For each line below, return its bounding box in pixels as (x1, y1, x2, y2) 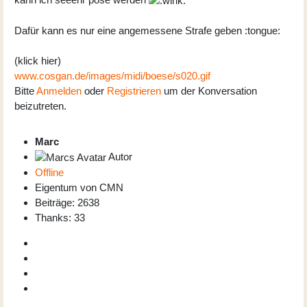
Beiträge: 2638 (35, 196, 99, 208)
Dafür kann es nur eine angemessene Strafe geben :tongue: (14, 24, 280, 36)
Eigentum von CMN (35, 181, 123, 193)
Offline (35, 166, 64, 178)
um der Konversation (161, 84, 257, 97)
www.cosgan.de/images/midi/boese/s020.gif (14, 69, 210, 82)
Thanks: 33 (35, 211, 85, 223)
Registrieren (107, 84, 161, 97)
